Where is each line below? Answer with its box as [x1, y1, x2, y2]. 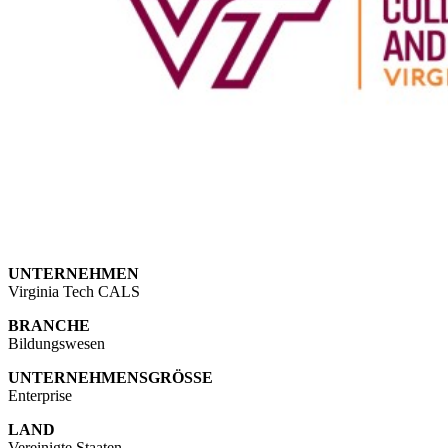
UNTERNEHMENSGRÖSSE [8, 369, 213, 387]
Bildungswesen [8, 335, 105, 353]
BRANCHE [8, 317, 90, 335]
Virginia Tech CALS [8, 283, 140, 301]
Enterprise [8, 387, 72, 405]
